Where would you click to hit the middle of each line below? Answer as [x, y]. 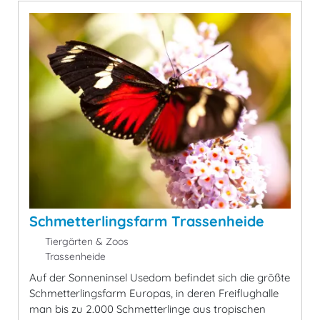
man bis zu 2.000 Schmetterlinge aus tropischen [147, 309]
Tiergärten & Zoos [85, 242]
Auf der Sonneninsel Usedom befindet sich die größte [160, 278]
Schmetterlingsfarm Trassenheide [147, 221]
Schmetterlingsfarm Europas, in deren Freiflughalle [154, 294]
